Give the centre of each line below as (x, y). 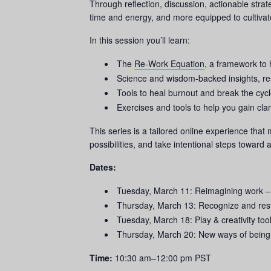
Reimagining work (230, 191)
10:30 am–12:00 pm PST (162, 258)
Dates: (104, 167)
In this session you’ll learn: (141, 40)
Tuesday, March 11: (156, 191)
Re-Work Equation (169, 64)
